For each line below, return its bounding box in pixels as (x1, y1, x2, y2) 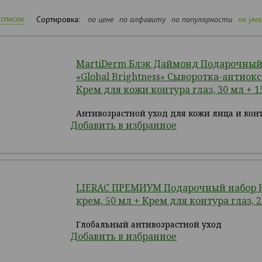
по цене (88, 14, 113, 25)
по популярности (171, 14, 232, 25)
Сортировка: (36, 14, 80, 25)
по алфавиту (119, 14, 166, 25)
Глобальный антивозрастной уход (76, 219, 222, 230)
